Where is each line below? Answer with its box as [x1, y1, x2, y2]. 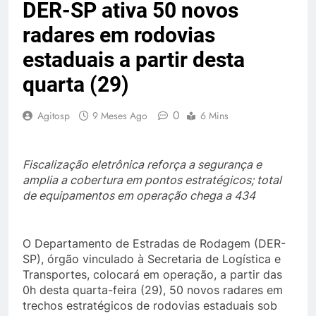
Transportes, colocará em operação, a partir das [23, 267, 282, 281]
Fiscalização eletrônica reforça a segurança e [23, 157, 262, 171]
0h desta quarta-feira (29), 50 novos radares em [23, 283, 283, 297]
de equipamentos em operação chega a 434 [23, 188, 255, 202]
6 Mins [200, 109, 229, 123]
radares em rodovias [23, 23, 215, 47]
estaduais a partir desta [23, 47, 245, 72]
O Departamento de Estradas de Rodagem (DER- [23, 236, 286, 250]
